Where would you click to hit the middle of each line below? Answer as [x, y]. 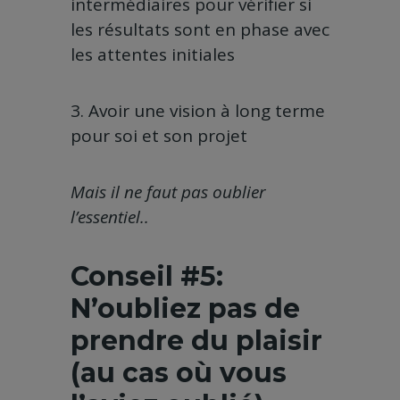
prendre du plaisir [196, 341]
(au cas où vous [179, 373]
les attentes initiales [153, 55]
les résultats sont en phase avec [200, 30]
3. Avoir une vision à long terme [198, 111]
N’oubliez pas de [185, 309]
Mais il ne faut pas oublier [168, 192]
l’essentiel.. [110, 217]
